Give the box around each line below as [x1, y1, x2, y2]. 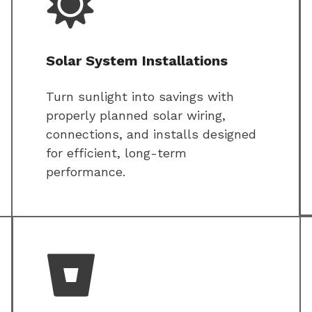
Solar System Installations [46, 52, 228, 70]
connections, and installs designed [46, 127, 256, 142]
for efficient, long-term [46, 146, 187, 161]
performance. [46, 164, 125, 180]
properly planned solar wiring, [46, 108, 226, 123]
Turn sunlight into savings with [46, 89, 234, 104]
